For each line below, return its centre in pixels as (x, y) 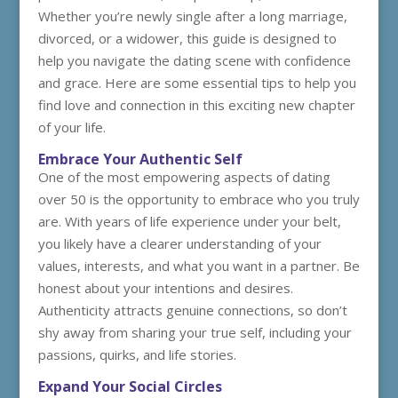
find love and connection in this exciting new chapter (196, 105)
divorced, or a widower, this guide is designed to (187, 38)
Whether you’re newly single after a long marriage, (192, 16)
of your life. (72, 127)
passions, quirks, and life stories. (137, 354)
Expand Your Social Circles (130, 386)
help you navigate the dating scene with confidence (194, 60)
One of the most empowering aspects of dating (184, 177)
